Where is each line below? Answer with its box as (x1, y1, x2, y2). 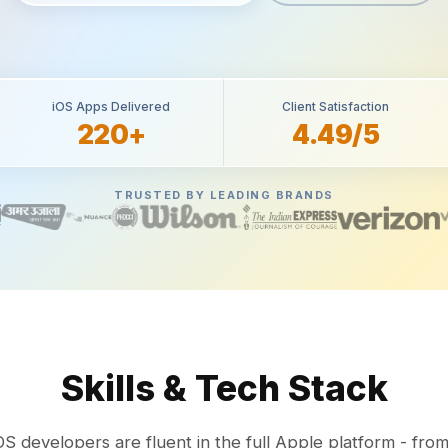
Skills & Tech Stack (60, 367, 388, 410)
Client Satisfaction (282, 99, 390, 115)
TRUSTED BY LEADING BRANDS (114, 188, 334, 203)
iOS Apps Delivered (52, 99, 171, 115)
